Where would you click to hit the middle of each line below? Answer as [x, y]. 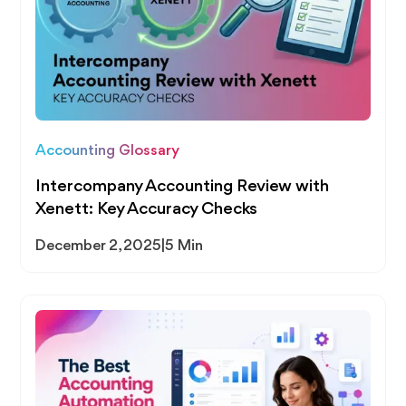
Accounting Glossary [108, 151]
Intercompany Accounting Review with [183, 187]
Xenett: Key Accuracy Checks [147, 210]
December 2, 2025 [99, 246]
